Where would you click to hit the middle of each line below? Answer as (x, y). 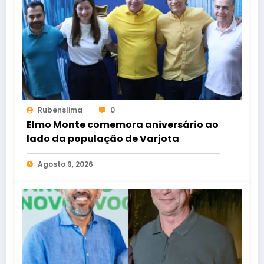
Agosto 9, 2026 (65, 164)
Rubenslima (60, 110)
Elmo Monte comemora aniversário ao (123, 124)
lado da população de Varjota (103, 138)
